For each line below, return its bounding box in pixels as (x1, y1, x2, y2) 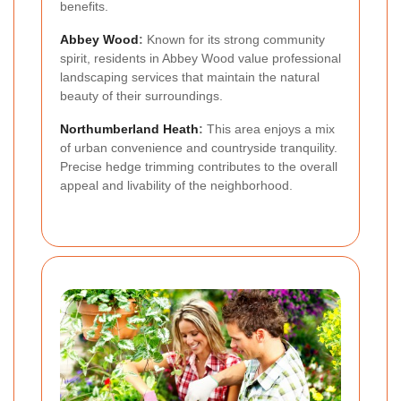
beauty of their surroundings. (60, 88, 223, 103)
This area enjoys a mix (203, 121, 335, 136)
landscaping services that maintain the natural (60, 69, 320, 84)
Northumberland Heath (60, 121, 199, 136)
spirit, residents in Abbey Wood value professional (60, 50, 341, 65)
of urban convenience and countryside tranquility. (60, 140, 337, 155)
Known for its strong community (143, 31, 325, 47)
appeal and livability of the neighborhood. (60, 177, 293, 192)
